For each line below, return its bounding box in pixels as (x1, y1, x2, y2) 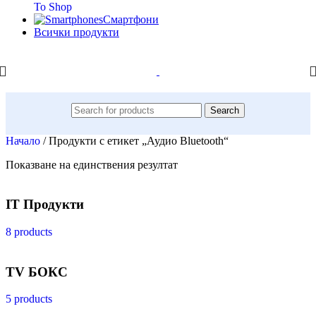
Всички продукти (34, 25, 119, 38)
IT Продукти (6, 197, 84, 212)
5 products (6, 293, 52, 305)
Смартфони (103, 13, 159, 25)
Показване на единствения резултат (6, 158, 178, 171)
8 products (6, 225, 52, 238)
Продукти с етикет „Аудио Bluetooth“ (49, 134, 229, 147)
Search (210, 104, 239, 116)
